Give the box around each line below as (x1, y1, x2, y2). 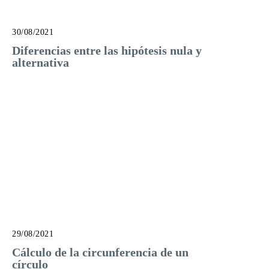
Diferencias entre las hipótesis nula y (12, 44, 202, 58)
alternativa (12, 56, 69, 70)
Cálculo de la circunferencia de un (12, 245, 189, 259)
